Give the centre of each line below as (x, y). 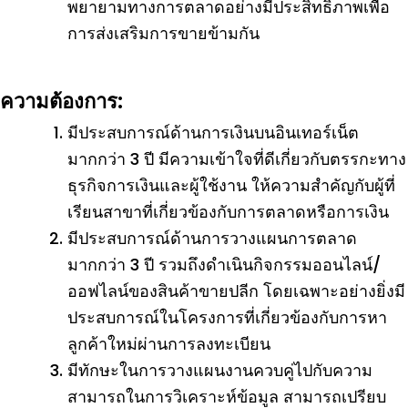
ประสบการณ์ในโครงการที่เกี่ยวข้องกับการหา (227, 317)
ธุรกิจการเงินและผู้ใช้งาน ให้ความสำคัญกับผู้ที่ (231, 185)
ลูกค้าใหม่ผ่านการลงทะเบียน (169, 344)
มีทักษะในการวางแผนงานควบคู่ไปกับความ (220, 370)
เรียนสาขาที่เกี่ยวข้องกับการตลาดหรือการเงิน (228, 212)
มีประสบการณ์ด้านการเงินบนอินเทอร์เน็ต (213, 133)
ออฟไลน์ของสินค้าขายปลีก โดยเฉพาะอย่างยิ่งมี (236, 291)
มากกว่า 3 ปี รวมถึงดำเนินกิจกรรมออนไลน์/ (224, 265)
